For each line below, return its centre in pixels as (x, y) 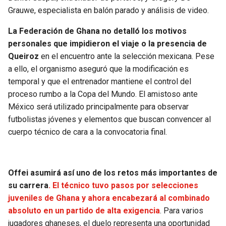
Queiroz (23, 56)
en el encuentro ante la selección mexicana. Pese (127, 56)
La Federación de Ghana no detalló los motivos (97, 31)
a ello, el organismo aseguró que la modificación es (98, 69)
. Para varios (182, 211)
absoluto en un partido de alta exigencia (84, 211)
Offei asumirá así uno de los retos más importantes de (113, 173)
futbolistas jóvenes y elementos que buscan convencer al (109, 120)
